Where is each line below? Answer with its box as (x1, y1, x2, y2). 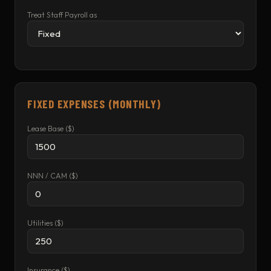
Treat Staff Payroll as (27, 10, 97, 19)
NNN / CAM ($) (27, 171, 78, 180)
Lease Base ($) (27, 124, 74, 133)
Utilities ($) (27, 218, 64, 227)
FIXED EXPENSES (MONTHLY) (27, 97, 161, 111)
